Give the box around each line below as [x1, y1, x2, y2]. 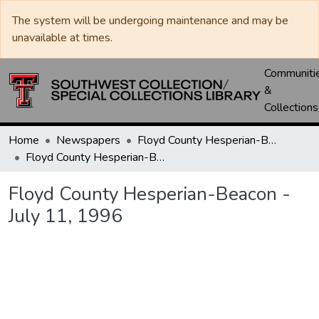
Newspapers [56, 132, 120, 148]
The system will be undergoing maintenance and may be [12, 13, 288, 28]
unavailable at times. [12, 30, 113, 46]
